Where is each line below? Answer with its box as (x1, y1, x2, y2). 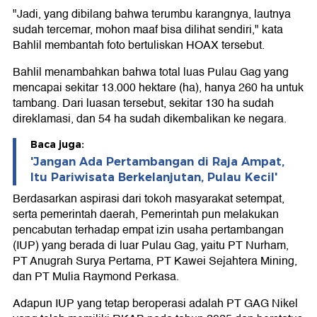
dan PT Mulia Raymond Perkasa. (13, 267, 179, 287)
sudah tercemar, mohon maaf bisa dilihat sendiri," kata (13, 21, 283, 40)
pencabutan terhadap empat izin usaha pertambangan (13, 221, 284, 240)
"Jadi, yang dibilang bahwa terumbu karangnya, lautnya (13, 5, 291, 24)
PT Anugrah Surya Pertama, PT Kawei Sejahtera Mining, (13, 252, 297, 271)
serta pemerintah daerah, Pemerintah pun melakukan (13, 205, 279, 224)
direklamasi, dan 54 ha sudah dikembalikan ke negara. (13, 110, 287, 129)
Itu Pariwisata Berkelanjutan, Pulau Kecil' (30, 171, 277, 185)
